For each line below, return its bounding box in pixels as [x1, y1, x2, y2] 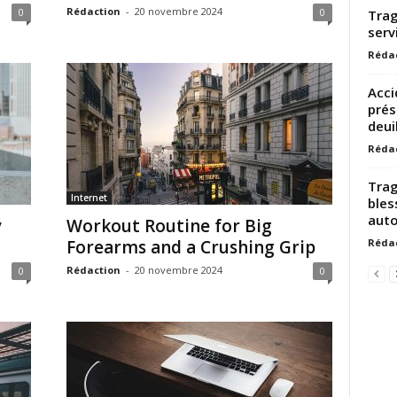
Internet [70, 191, 107, 204]
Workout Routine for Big [66, 214, 272, 237]
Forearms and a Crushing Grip [66, 236, 315, 259]
